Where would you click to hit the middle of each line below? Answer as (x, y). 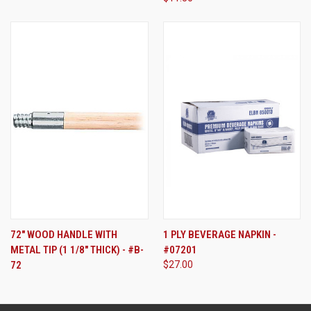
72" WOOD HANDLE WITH (64, 235)
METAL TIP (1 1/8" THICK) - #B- (77, 250)
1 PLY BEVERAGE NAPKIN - (219, 235)
